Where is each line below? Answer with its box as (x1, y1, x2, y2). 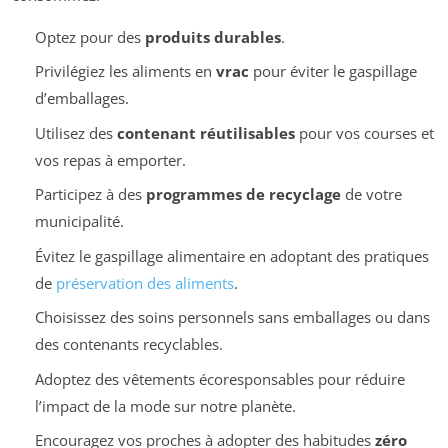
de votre (340, 184, 402, 205)
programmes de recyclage (145, 184, 341, 205)
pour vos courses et (294, 122, 434, 143)
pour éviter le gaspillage (248, 61, 417, 82)
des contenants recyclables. (34, 334, 223, 355)
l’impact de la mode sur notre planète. (34, 395, 296, 416)
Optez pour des (34, 26, 145, 47)
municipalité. (34, 211, 124, 232)
